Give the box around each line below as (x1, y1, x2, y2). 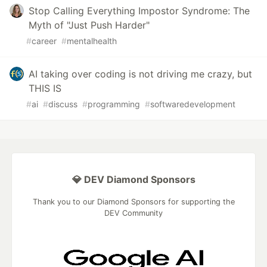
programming (88, 99, 140, 110)
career (32, 36, 57, 46)
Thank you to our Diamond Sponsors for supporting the (32, 197, 235, 207)
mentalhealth (67, 36, 117, 46)
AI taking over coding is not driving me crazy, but (29, 68, 252, 80)
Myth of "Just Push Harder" (29, 19, 150, 32)
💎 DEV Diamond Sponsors (72, 173, 195, 186)
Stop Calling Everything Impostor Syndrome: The (29, 5, 250, 17)
